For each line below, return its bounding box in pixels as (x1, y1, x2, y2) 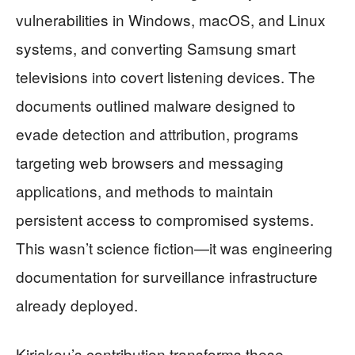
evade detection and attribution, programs (16, 122, 299, 144)
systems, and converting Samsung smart (16, 36, 296, 59)
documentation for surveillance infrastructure (16, 265, 318, 287)
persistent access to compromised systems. (16, 208, 314, 230)
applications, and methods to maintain (16, 179, 273, 201)
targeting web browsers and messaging (16, 151, 284, 173)
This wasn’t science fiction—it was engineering (16, 236, 333, 258)
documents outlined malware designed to (16, 94, 296, 116)
